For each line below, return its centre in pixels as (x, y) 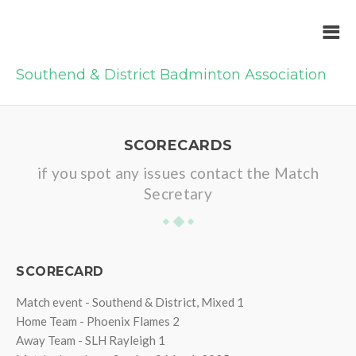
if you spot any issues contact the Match (178, 173)
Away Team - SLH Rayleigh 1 (91, 340)
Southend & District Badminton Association (171, 75)
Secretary (178, 193)
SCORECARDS (178, 145)
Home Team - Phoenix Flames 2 (98, 321)
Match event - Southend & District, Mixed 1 (130, 302)
